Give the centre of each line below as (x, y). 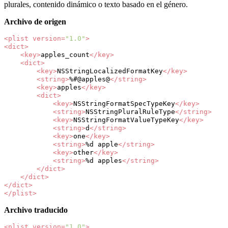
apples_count (65, 54)
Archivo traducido (36, 210)
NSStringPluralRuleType (130, 111)
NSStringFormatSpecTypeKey (124, 103)
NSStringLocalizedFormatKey (110, 71)
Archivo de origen (35, 21)
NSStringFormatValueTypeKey (126, 120)
